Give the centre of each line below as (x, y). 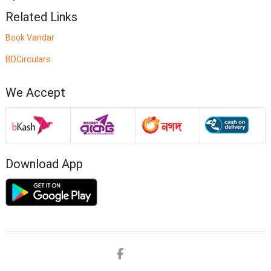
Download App (44, 164)
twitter (173, 253)
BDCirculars (28, 59)
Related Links (41, 17)
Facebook (155, 253)
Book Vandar (30, 37)
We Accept (35, 92)
